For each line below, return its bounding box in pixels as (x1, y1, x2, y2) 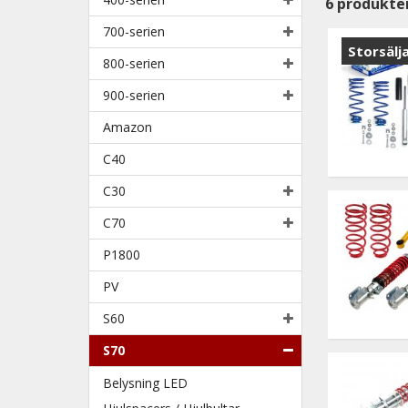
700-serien (103, 22, 165, 40)
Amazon (103, 117, 152, 136)
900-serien (103, 86, 165, 104)
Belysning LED (103, 373, 188, 392)
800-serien (103, 54, 165, 72)
